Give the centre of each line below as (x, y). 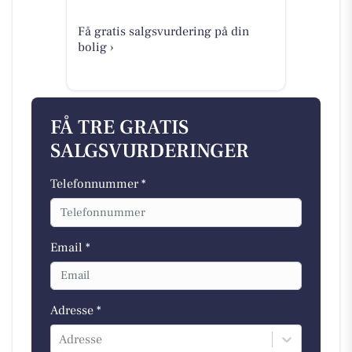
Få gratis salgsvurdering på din (163, 31)
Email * (70, 247)
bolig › (95, 47)
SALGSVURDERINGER (150, 152)
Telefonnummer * (98, 184)
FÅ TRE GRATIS (119, 128)
